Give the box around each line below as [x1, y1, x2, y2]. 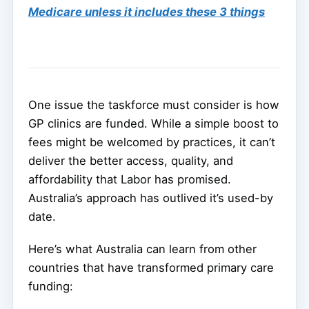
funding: [28, 279, 73, 294]
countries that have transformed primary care [28, 261, 274, 275]
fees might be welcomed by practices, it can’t [28, 135, 275, 150]
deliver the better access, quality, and [28, 154, 233, 168]
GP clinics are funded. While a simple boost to [28, 117, 279, 131]
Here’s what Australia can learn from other [28, 242, 257, 257]
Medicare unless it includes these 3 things [28, 5, 265, 19]
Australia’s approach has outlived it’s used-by [28, 191, 273, 206]
